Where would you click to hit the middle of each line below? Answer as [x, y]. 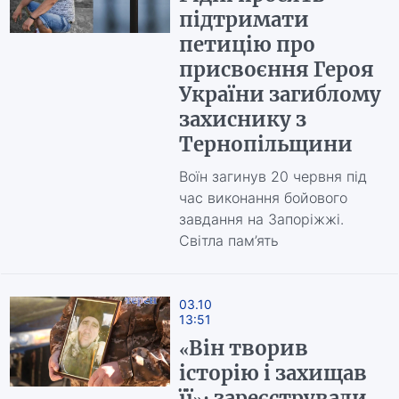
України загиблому [280, 94]
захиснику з [242, 119]
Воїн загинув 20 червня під [273, 176]
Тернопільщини [265, 144]
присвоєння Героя [276, 69]
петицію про [247, 45]
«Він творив [243, 348]
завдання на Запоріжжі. [261, 219]
